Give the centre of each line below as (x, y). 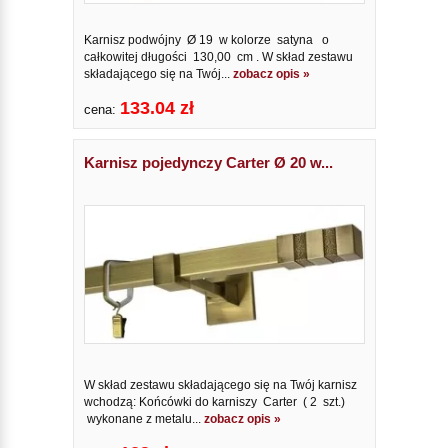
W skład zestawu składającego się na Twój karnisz (220, 384)
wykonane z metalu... (143, 418)
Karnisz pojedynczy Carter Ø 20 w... (208, 163)
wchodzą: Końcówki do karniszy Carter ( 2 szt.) (214, 401)
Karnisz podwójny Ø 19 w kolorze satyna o (206, 40)
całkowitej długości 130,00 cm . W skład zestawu (218, 57)
